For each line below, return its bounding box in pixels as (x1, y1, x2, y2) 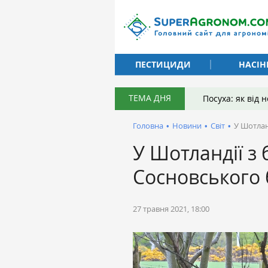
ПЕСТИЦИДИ (135, 58, 191, 70)
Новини (172, 120, 202, 131)
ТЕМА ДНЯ (129, 92, 171, 103)
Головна (133, 120, 163, 131)
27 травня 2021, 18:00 (133, 203, 209, 214)
